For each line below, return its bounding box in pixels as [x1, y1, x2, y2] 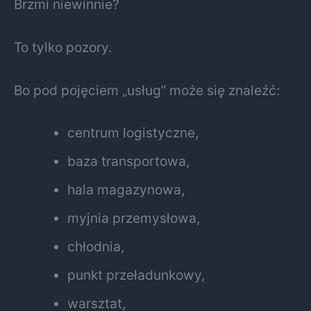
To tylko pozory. [14, 38, 112, 56]
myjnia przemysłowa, [67, 210, 201, 227]
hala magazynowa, [67, 181, 185, 199]
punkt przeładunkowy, [67, 267, 205, 284]
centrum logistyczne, [67, 124, 199, 142]
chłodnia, [67, 238, 125, 255]
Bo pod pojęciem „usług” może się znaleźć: [14, 81, 280, 99]
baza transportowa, [67, 153, 190, 170]
